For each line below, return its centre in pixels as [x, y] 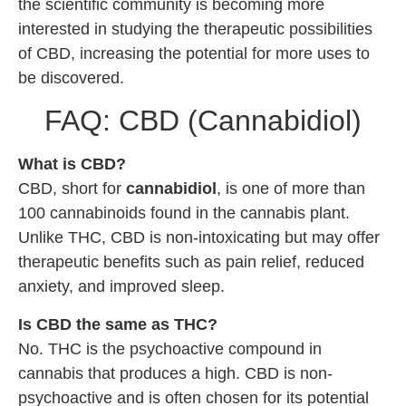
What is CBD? [72, 164]
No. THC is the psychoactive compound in [170, 348]
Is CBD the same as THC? [118, 324]
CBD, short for [72, 189]
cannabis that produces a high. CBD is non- [175, 373]
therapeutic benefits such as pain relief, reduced [191, 262]
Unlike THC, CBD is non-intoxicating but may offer [199, 238]
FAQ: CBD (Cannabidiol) [203, 121]
